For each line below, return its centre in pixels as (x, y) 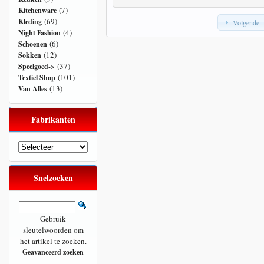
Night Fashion (39, 33)
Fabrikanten (53, 119)
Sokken (30, 55)
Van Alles (33, 89)
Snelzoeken (53, 178)
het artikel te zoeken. (53, 241)
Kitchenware (37, 10)
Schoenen (33, 44)
